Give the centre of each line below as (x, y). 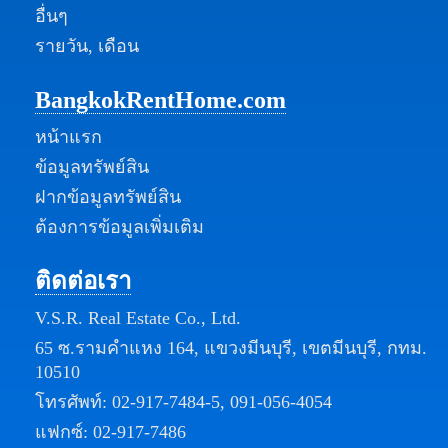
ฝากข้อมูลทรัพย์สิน (108, 196)
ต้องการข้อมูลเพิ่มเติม (119, 226)
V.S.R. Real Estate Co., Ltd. (138, 317)
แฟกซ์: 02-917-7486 (110, 431)
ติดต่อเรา (83, 280)
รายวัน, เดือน (87, 45)
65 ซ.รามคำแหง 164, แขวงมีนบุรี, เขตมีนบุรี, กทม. (231, 347)
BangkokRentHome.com (160, 99)
